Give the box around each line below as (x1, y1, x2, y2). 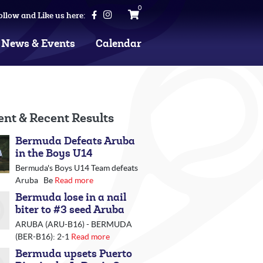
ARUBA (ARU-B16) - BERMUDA (15, 220, 132, 229)
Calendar (96, 37, 141, 50)
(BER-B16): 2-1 (15, 232, 71, 241)
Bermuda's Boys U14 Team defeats (15, 163, 138, 173)
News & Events (1, 37, 75, 50)
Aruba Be (15, 176, 55, 185)
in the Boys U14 (15, 147, 93, 160)
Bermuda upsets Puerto (15, 247, 132, 261)
